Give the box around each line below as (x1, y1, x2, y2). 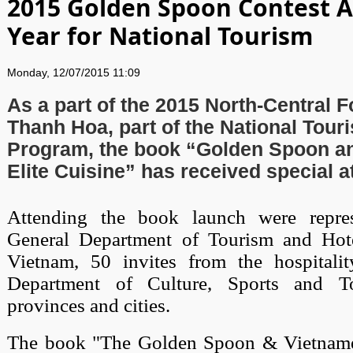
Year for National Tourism (7, 20, 313, 52)
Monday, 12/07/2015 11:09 (7, 66, 140, 79)
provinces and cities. (7, 295, 170, 316)
